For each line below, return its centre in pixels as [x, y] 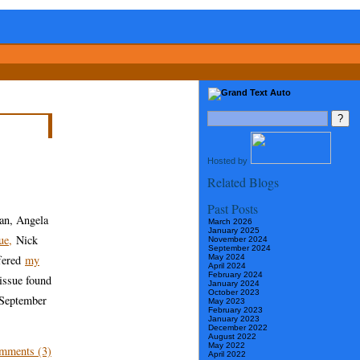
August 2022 [232, 337]
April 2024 [227, 266]
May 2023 [227, 301]
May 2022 [227, 346]
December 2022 [238, 328]
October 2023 [234, 292]
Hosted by [229, 161]
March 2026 [230, 222]
